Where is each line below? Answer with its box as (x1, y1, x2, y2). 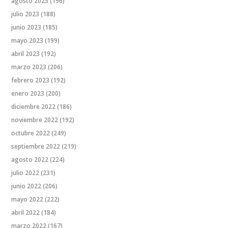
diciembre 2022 (11, 102, 56, 111)
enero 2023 (11, 89, 45, 98)
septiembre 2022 (11, 141, 61, 151)
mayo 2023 (11, 36, 44, 45)
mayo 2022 (11, 194, 44, 204)
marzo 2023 (11, 62, 47, 71)
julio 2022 (11, 168, 40, 177)
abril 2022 (11, 208, 40, 217)
